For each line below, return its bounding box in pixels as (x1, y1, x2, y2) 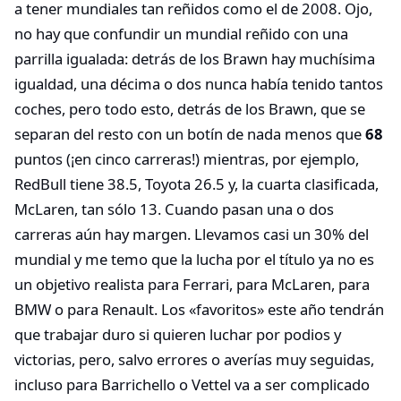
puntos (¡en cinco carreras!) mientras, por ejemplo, (14, 149, 359, 170)
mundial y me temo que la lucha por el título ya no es (14, 249, 374, 270)
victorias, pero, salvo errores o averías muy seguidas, (14, 349, 374, 371)
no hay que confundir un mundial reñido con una (14, 23, 348, 45)
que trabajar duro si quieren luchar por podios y (14, 324, 341, 346)
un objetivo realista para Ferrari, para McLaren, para (14, 274, 370, 295)
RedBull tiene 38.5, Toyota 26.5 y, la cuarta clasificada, (14, 174, 379, 195)
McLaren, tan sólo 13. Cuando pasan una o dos (14, 199, 334, 220)
